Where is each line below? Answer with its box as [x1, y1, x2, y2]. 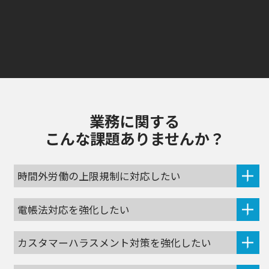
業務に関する [89, 109, 180, 131]
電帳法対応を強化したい [17, 202, 130, 217]
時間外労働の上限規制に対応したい [17, 168, 181, 183]
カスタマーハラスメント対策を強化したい [17, 235, 212, 250]
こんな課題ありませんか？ [44, 127, 225, 149]
